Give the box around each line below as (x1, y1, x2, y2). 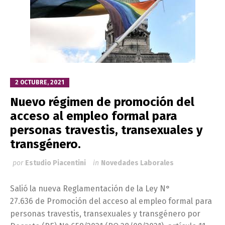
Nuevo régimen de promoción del (10, 95, 194, 109)
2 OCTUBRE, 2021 (15, 79, 64, 86)
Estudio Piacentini (25, 159, 86, 168)
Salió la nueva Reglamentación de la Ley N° (10, 184, 170, 194)
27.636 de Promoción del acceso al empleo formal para (10, 196, 212, 206)
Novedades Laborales (101, 159, 174, 168)
